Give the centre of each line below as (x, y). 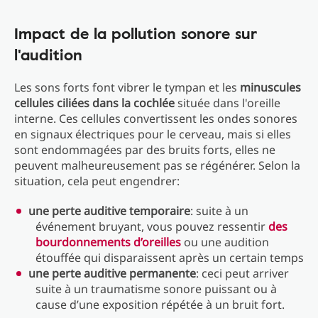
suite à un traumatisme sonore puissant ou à (156, 289)
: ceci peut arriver (242, 273)
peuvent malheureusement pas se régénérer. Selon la (157, 165)
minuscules (270, 87)
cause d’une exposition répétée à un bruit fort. (160, 305)
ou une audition (225, 242)
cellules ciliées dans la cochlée (96, 103)
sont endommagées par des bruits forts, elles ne (145, 150)
